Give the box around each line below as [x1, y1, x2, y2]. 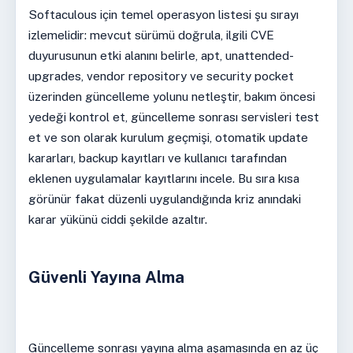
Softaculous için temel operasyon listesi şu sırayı [28, 7, 299, 21]
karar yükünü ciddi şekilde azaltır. [28, 212, 207, 226]
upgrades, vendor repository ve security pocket [28, 69, 294, 83]
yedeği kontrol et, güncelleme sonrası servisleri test [28, 110, 319, 124]
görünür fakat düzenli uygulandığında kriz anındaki [28, 191, 301, 206]
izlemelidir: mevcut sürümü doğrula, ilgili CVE [28, 28, 274, 42]
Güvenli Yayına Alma [28, 268, 184, 287]
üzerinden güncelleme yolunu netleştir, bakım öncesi [28, 89, 315, 103]
